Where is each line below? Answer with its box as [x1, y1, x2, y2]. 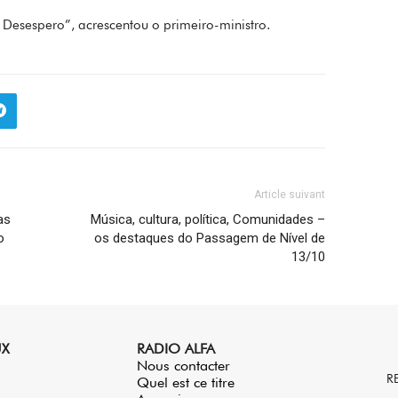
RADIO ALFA [137, 339, 215, 357]
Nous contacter [137, 356, 230, 374]
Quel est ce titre [137, 373, 235, 391]
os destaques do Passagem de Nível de [94, 229, 326, 246]
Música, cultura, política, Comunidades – [91, 211, 326, 227]
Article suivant [254, 187, 326, 201]
